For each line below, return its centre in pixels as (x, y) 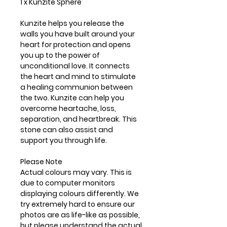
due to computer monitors (68, 183)
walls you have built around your (78, 34)
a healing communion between (77, 87)
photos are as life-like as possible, (80, 215)
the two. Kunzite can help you (72, 98)
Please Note (41, 161)
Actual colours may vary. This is (76, 172)
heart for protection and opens (75, 44)
